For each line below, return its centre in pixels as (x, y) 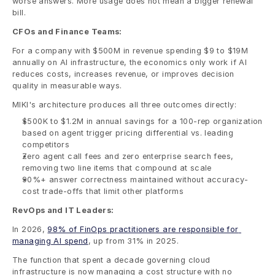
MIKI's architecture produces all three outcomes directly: (124, 104)
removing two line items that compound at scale (117, 168)
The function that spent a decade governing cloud (111, 260)
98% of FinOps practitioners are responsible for (143, 229)
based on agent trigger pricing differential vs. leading (128, 133)
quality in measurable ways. (67, 85)
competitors (46, 144)
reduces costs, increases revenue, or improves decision (123, 74)
